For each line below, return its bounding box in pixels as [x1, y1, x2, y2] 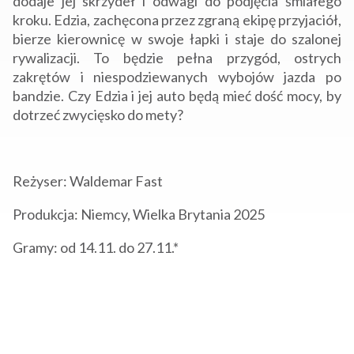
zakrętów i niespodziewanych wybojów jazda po [13, 67, 341, 85]
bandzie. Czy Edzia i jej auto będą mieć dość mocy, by [13, 86, 341, 104]
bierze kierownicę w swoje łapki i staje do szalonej [13, 29, 341, 47]
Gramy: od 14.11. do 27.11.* [13, 238, 179, 256]
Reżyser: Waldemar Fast [13, 171, 163, 190]
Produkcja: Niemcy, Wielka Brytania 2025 [13, 205, 265, 223]
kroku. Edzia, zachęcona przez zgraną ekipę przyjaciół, [13, 10, 341, 28]
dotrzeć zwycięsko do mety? [13, 105, 183, 123]
